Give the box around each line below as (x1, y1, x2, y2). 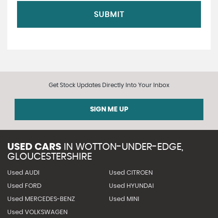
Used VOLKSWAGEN (7, 209, 68, 216)
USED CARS (7, 142, 61, 152)
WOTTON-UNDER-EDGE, (73, 142, 183, 152)
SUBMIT (94, 10, 124, 18)
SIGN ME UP (90, 106, 128, 113)
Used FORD (7, 183, 41, 189)
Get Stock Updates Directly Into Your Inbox (49, 82, 169, 88)
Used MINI (109, 196, 139, 202)
